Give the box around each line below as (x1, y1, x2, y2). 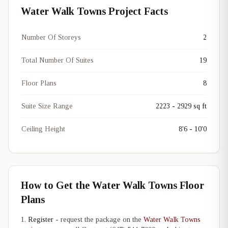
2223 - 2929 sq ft (156, 102, 207, 110)
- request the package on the (53, 216, 144, 223)
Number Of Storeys (21, 34, 81, 41)
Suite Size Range (21, 102, 73, 110)
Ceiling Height (21, 125, 65, 133)
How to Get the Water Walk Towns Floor (21, 180, 204, 191)
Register (28, 216, 53, 223)
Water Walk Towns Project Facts (21, 6, 168, 17)
